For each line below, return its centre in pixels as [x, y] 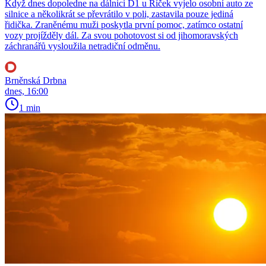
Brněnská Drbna [36, 80]
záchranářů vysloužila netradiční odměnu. [83, 46]
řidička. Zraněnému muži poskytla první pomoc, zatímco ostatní [124, 24]
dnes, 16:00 [26, 91]
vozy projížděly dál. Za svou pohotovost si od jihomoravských [121, 35]
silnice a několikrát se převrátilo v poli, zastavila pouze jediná [119, 14]
